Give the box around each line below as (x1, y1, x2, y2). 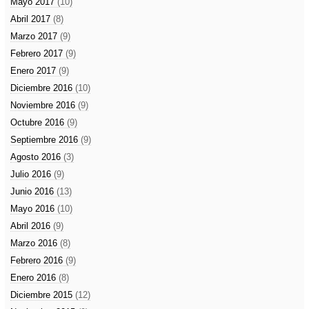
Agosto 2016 (10, 152, 63, 162)
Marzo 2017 (10, 31, 60, 41)
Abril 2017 (10, 14, 53, 24)
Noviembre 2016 (10, 100, 78, 110)
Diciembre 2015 (10, 290, 75, 300)
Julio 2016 (10, 169, 54, 179)
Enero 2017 (10, 66, 59, 76)
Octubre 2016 (10, 117, 67, 128)
